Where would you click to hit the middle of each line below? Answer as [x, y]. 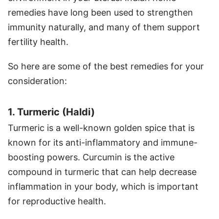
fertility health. [38, 42]
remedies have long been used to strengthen [100, 12]
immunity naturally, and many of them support [104, 27]
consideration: [37, 81]
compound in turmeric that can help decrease [102, 172]
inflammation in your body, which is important [103, 186]
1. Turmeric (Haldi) [51, 112]
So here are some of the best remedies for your [106, 66]
